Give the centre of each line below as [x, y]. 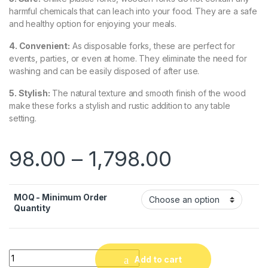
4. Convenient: [40, 46]
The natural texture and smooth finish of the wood [148, 93]
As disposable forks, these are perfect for [153, 46]
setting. [23, 118]
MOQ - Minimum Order [61, 197]
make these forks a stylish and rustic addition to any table [120, 106]
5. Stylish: [30, 93]
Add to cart [158, 259]
